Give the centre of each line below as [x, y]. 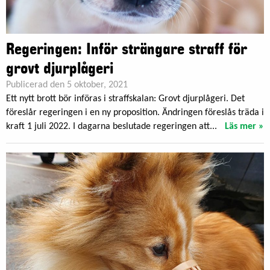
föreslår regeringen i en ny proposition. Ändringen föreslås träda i [135, 113]
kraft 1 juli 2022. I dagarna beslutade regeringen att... [111, 127]
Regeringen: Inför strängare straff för [127, 50]
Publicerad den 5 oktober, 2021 [67, 85]
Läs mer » [244, 127]
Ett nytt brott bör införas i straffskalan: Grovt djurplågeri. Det [125, 99]
